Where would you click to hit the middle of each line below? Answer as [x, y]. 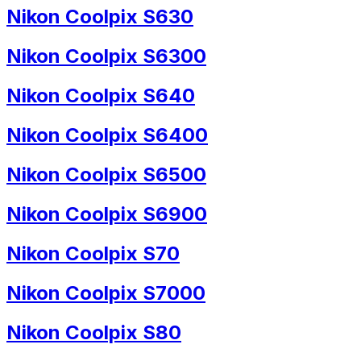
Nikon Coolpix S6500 [106, 174]
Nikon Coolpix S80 [94, 332]
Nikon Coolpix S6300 [106, 56]
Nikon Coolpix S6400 [107, 135]
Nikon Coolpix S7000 [106, 293]
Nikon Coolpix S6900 [107, 214]
